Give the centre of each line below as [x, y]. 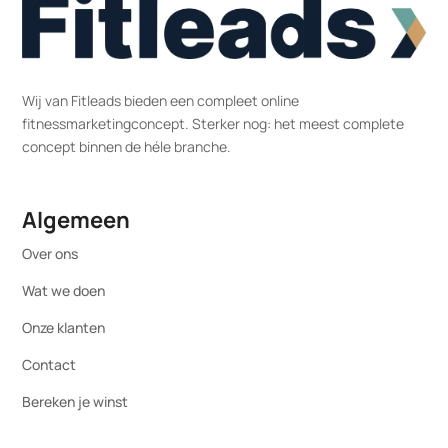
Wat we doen [64, 291]
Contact [49, 365]
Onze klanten [64, 328]
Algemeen [76, 220]
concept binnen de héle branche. [127, 147]
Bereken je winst [75, 402]
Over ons [50, 254]
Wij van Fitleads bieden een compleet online [161, 101]
